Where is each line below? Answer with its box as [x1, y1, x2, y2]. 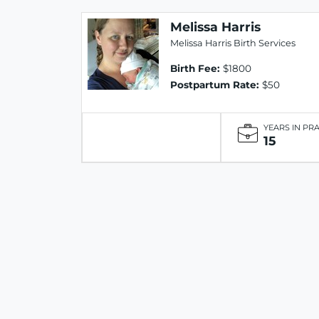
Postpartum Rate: [170, 79, 259, 91]
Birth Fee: [170, 63, 220, 75]
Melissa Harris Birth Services [170, 38, 296, 49]
